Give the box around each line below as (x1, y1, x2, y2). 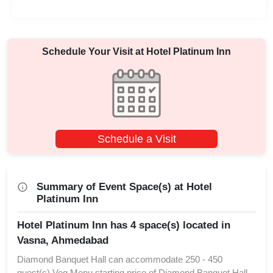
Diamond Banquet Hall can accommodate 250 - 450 (17, 254, 222, 265)
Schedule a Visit (97, 132, 176, 145)
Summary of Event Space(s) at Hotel (37, 181, 212, 193)
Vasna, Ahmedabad (17, 235, 108, 247)
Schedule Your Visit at (42, 46, 146, 57)
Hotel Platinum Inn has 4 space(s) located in (17, 219, 230, 232)
